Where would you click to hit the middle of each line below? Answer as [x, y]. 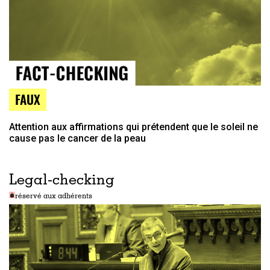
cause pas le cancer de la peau [77, 139]
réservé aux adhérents [54, 197]
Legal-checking [62, 182]
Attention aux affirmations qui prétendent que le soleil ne [133, 127]
